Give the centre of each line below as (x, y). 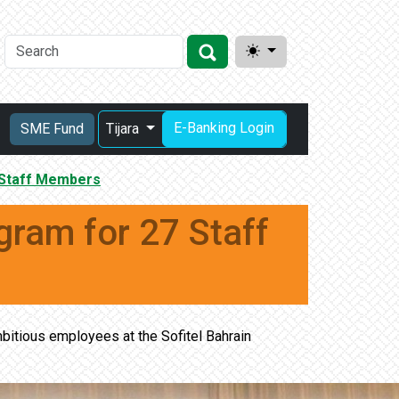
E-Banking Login (224, 128)
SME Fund (53, 129)
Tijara (125, 129)
